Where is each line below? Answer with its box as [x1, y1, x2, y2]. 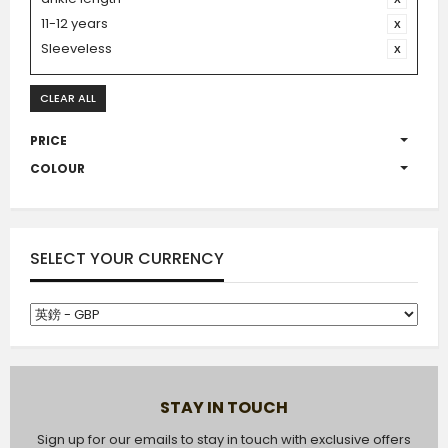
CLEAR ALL [40, 89, 96, 106]
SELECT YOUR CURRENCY [30, 246, 224, 270]
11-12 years [41, 13, 108, 33]
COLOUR [30, 159, 85, 177]
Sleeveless [41, 38, 112, 58]
